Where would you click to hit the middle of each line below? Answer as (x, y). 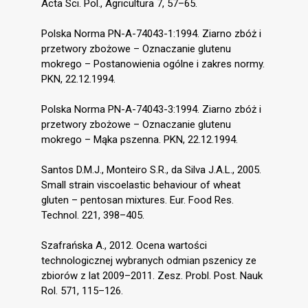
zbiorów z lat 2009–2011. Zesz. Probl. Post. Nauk (152, 275)
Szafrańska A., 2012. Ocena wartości (124, 245)
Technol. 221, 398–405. (93, 215)
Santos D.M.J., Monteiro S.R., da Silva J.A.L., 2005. (151, 169)
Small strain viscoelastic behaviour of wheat (141, 185)
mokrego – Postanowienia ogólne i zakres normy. (153, 64)
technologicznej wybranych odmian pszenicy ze (149, 260)
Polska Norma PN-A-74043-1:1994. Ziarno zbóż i (151, 33)
